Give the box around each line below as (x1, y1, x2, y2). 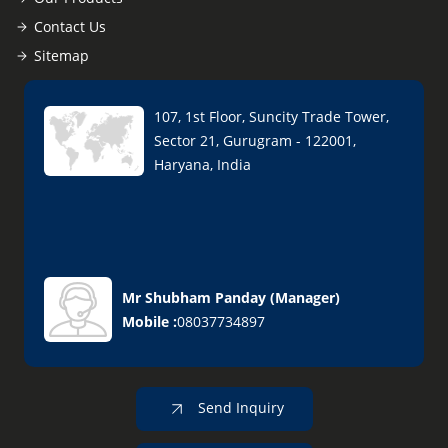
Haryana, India (154, 155, 251, 174)
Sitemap (34, 46, 89, 65)
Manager (275, 287, 335, 307)
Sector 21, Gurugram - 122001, (154, 131, 356, 150)
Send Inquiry (193, 397, 284, 417)
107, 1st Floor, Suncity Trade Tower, (154, 107, 389, 126)
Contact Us (34, 17, 106, 36)
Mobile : (122, 311, 177, 331)
